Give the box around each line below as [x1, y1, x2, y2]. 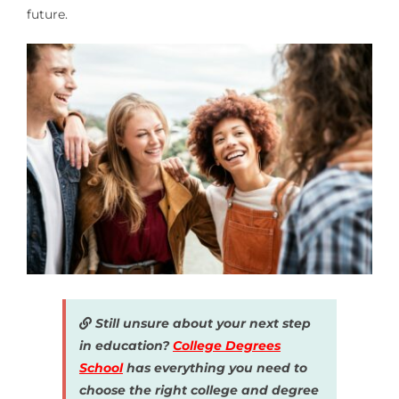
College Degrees [172, 337, 281, 354]
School [78, 359, 123, 376]
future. [26, 5, 68, 22]
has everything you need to [126, 359, 307, 376]
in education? [78, 337, 173, 354]
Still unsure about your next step [91, 314, 311, 331]
